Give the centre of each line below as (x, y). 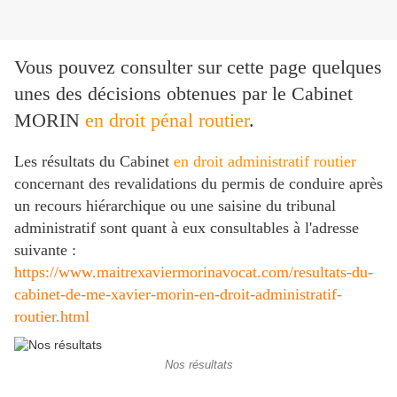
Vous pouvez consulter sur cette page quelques (198, 67)
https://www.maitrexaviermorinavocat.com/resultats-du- (194, 272)
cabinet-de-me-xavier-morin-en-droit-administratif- (178, 295)
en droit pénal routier (167, 121)
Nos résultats (198, 366)
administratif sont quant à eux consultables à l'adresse (187, 228)
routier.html (52, 317)
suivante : (45, 250)
